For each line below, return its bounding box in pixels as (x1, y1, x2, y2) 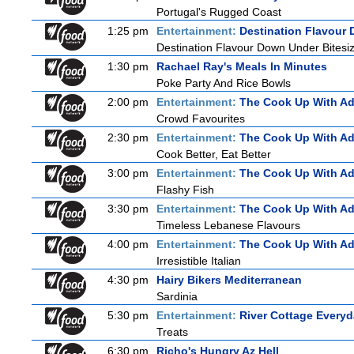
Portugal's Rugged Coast (156, 6, 281, 18)
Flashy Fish (156, 183, 214, 196)
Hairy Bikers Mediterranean (156, 273, 302, 286)
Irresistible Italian (156, 254, 241, 267)
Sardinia (156, 290, 198, 303)
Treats (156, 326, 188, 338)
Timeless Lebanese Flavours (156, 219, 300, 232)
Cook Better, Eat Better (156, 148, 271, 160)
